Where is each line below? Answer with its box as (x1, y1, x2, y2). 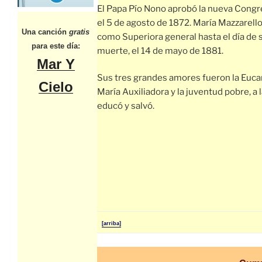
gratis (69, 27, 89, 36)
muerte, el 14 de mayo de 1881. (97, 45, 223, 56)
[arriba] (102, 220, 121, 227)
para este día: (31, 41, 80, 50)
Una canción (22, 27, 69, 36)
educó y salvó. (97, 101, 154, 112)
